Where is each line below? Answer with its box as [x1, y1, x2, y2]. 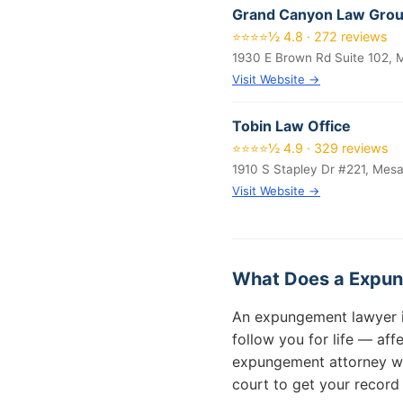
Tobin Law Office [232, 117, 351, 135]
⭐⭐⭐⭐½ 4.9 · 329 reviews [232, 140, 389, 156]
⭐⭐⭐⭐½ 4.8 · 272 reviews [232, 29, 388, 44]
